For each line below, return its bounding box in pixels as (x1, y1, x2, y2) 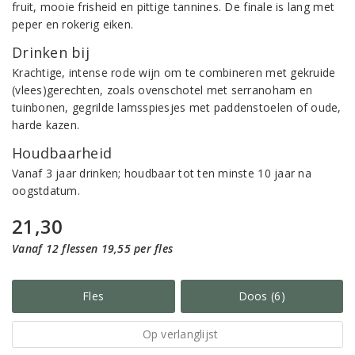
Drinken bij (12, 43, 90, 62)
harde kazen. (12, 117, 80, 132)
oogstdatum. (12, 183, 80, 198)
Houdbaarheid (12, 143, 113, 162)
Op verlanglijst (142, 326, 219, 342)
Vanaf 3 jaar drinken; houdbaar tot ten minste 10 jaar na (12, 166, 311, 181)
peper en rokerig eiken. (12, 17, 134, 32)
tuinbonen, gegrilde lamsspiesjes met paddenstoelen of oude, (12, 100, 342, 115)
